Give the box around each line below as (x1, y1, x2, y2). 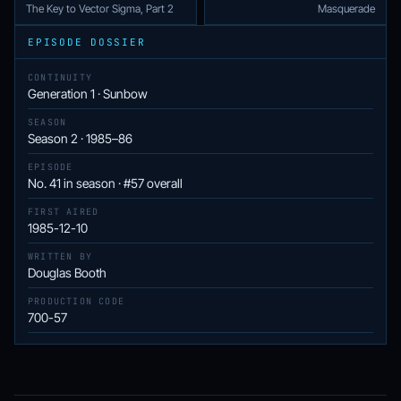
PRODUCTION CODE (28, 295, 124, 307)
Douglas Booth (28, 265, 107, 280)
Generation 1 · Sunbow (28, 86, 148, 101)
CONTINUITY (28, 72, 92, 83)
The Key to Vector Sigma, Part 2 (26, 2, 174, 15)
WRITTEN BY (28, 251, 92, 262)
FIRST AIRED (28, 206, 99, 218)
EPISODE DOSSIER (28, 36, 146, 48)
